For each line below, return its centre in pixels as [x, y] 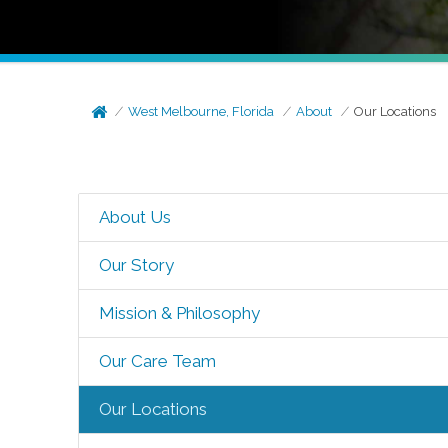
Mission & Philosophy [179, 313]
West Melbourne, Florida [201, 111]
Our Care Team [157, 361]
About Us [134, 217]
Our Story [136, 265]
